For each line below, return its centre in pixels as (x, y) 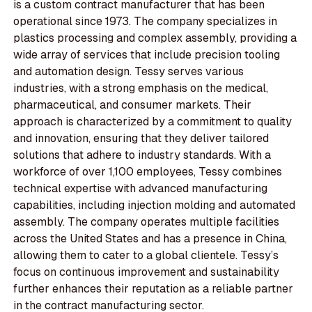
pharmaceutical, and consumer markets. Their (133, 105)
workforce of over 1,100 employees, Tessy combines (148, 172)
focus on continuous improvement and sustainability (147, 272)
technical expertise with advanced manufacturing (141, 189)
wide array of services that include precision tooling (147, 55)
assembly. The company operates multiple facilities (147, 222)
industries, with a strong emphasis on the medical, (141, 88)
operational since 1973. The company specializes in (146, 22)
